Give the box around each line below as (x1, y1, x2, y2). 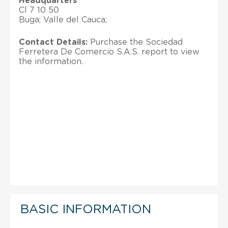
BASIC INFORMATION (20, 203, 151, 216)
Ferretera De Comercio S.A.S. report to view (19, 47, 199, 56)
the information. (19, 57, 83, 66)
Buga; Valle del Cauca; (19, 15, 107, 24)
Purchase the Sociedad (88, 38, 183, 46)
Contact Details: (19, 38, 88, 46)
